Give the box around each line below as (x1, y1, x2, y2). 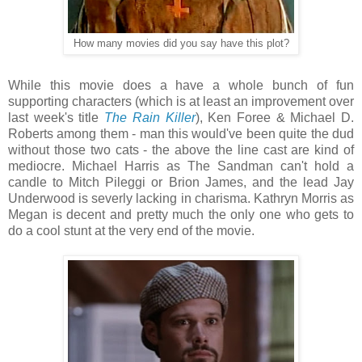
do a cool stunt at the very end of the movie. (8, 223, 255, 238)
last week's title (8, 110, 105, 124)
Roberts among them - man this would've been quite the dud (8, 126, 354, 141)
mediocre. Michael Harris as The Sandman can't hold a (8, 158, 354, 173)
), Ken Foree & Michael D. (195, 110, 355, 124)
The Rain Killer (104, 110, 196, 124)
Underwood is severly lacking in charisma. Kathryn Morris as (8, 191, 354, 205)
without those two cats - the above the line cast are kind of (8, 142, 354, 157)
